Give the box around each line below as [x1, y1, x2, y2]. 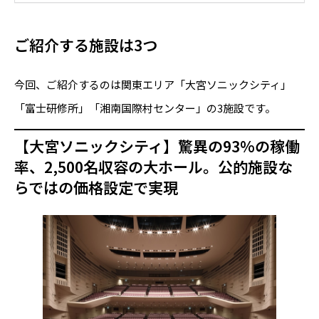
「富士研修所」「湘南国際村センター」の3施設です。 [14, 100, 276, 116]
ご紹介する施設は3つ [14, 34, 157, 56]
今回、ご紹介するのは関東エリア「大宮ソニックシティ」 [14, 77, 291, 93]
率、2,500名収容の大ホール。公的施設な [14, 155, 293, 177]
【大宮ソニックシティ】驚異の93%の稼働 [14, 135, 300, 157]
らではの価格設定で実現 [14, 176, 178, 198]
